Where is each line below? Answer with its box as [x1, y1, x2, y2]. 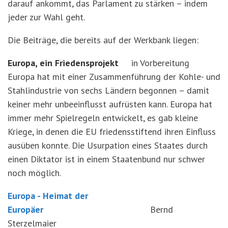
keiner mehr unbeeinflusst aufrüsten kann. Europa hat [8, 98, 212, 110]
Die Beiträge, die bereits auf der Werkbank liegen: [8, 34, 198, 46]
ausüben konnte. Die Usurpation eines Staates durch [8, 139, 208, 152]
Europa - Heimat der [8, 190, 88, 202]
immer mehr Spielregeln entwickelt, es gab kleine [8, 112, 198, 124]
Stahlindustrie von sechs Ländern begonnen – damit [8, 84, 209, 97]
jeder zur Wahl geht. [8, 11, 85, 23]
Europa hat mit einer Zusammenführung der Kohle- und [8, 71, 220, 83]
